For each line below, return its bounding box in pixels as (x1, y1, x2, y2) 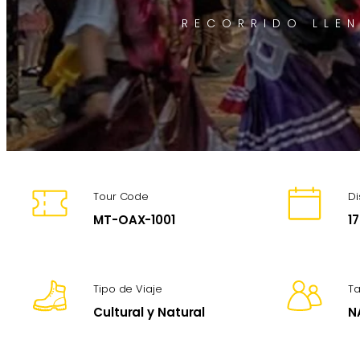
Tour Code (93, 189, 149, 205)
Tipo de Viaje (93, 281, 162, 297)
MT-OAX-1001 (93, 211, 175, 229)
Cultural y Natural (93, 304, 206, 321)
